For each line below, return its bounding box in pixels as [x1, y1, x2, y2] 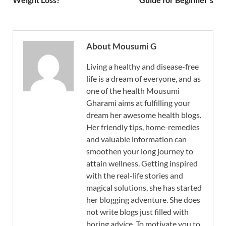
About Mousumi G [86, 40, 156, 51]
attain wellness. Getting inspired [86, 158, 198, 168]
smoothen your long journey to [86, 146, 193, 156]
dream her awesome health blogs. [86, 109, 201, 120]
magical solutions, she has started [86, 182, 202, 192]
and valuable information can [86, 134, 187, 144]
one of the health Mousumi [86, 85, 180, 95]
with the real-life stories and [86, 170, 183, 180]
